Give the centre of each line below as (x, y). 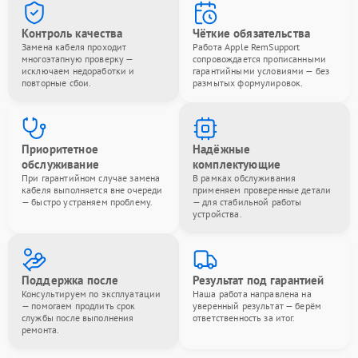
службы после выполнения (78, 318)
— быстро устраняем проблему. (88, 202)
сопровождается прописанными (260, 59)
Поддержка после (70, 280)
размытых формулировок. (248, 83)
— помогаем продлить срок (79, 306)
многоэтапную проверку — (78, 59)
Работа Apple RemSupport (247, 47)
